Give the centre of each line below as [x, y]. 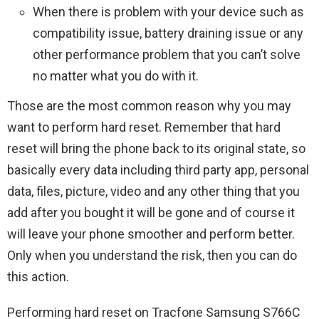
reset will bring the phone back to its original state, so [156, 148]
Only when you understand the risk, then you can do [152, 255]
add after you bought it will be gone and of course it [151, 213]
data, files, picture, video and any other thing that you [153, 191]
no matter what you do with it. [116, 76]
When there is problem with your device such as [168, 12]
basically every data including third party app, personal [158, 170]
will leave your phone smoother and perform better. [151, 234]
